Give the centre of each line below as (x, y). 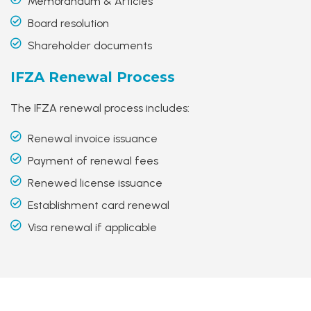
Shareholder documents (90, 45)
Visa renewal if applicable (92, 227)
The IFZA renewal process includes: (100, 108)
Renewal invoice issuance (93, 138)
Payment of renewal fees (93, 160)
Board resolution (68, 23)
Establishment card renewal (99, 205)
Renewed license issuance (95, 183)
